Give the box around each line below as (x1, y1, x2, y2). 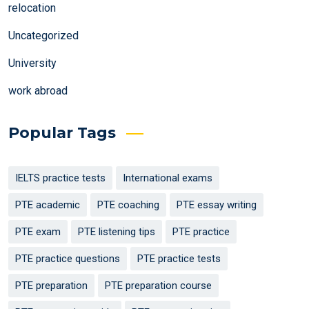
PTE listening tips (78, 226, 155, 239)
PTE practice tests (137, 252, 221, 266)
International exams (123, 172, 212, 185)
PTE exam (15, 226, 61, 239)
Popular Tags (8, 123, 116, 143)
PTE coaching (97, 199, 159, 212)
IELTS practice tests (15, 172, 106, 185)
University (8, 57, 57, 70)
